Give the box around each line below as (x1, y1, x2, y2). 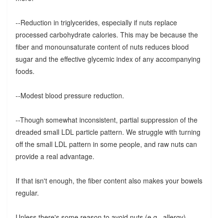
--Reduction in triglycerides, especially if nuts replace (15, 17, 177, 27)
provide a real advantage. (15, 151, 94, 161)
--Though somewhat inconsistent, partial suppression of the (15, 114, 198, 125)
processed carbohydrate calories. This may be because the (15, 29, 198, 39)
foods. (15, 66, 35, 76)
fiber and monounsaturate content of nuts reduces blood (15, 41, 189, 52)
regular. (15, 187, 39, 198)
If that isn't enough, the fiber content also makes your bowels (15, 175, 202, 185)
